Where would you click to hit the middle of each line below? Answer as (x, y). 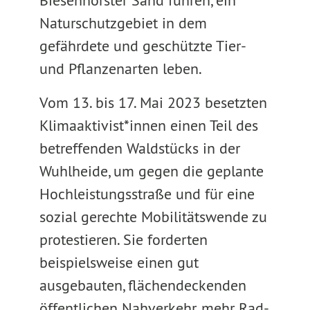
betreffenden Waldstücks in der (139, 148)
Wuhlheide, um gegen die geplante (151, 171)
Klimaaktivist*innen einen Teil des (148, 125)
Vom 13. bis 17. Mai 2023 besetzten (153, 102)
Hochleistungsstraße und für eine (147, 194)
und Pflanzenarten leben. (120, 69)
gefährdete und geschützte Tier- (142, 46)
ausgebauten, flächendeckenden (143, 285)
